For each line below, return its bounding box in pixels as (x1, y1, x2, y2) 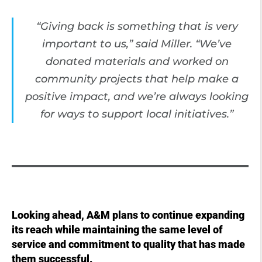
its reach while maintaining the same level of (12, 223, 223, 236)
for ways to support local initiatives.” (40, 107, 233, 120)
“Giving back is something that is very (36, 19, 238, 33)
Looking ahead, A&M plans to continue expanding (12, 209, 244, 221)
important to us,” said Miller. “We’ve (42, 37, 232, 50)
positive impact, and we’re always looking (25, 89, 249, 103)
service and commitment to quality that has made (12, 238, 245, 250)
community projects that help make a (35, 72, 239, 85)
